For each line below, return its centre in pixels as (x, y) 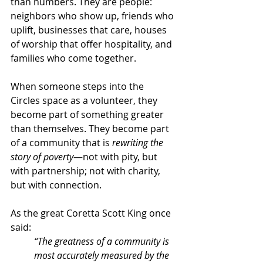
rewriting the (139, 142)
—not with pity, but (117, 156)
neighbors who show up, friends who (93, 16)
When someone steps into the (78, 86)
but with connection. (56, 185)
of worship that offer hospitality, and (92, 44)
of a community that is (61, 142)
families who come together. (73, 58)
